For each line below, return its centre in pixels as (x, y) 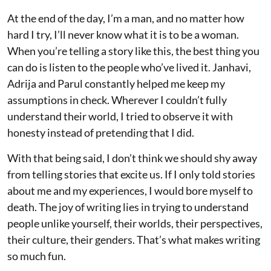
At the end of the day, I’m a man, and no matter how (126, 18)
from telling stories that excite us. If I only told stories (131, 174)
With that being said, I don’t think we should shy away (132, 158)
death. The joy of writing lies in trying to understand (128, 207)
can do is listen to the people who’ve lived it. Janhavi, (129, 67)
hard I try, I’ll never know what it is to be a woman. (123, 34)
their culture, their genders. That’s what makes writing (134, 239)
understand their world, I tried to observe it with (120, 116)
